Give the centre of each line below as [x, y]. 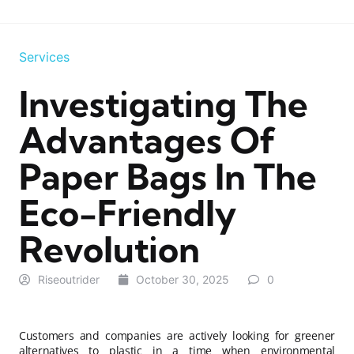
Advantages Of [147, 140]
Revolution [109, 249]
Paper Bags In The [168, 177]
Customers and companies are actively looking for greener [177, 335]
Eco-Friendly [128, 213]
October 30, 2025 [183, 279]
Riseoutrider [69, 279]
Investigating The [164, 104]
